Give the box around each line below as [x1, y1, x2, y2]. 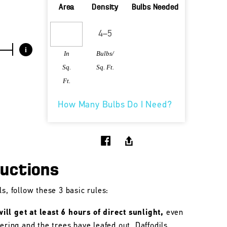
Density [92, 4, 119, 12]
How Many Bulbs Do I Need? [58, 100, 172, 110]
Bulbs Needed [131, 4, 179, 12]
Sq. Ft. [96, 63, 115, 71]
